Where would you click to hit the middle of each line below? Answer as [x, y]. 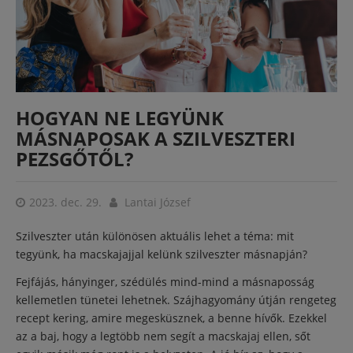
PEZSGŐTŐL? [74, 159]
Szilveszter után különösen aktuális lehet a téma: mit [155, 236]
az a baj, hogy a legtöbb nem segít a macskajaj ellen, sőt [163, 336]
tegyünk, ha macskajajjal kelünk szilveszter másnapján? [162, 254]
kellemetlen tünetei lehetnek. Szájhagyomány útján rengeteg [176, 300]
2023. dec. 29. [65, 202]
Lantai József [158, 202]
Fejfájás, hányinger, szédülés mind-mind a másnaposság [165, 282]
